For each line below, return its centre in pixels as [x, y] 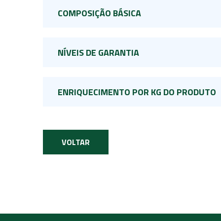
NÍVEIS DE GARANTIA [98, 53]
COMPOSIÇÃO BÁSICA [99, 13]
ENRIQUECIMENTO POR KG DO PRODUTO [137, 92]
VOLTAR [76, 142]
